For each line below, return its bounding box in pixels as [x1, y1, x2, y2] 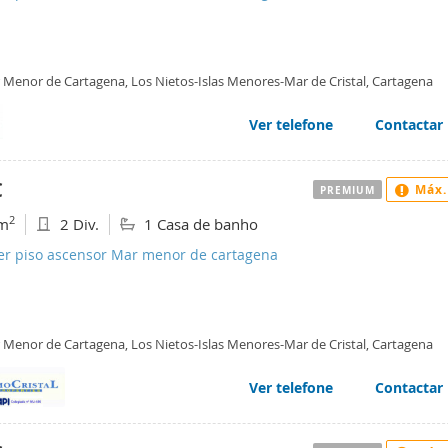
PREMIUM [320, 182, 375, 197]
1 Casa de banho [140, 214, 258, 234]
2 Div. [56, 214, 99, 234]
